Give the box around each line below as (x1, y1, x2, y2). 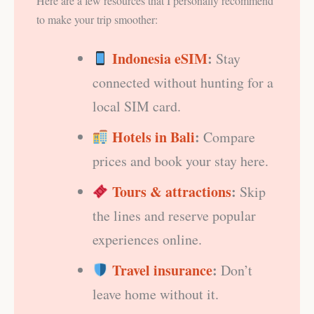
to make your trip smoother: (36, 12, 158, 27)
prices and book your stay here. (93, 151, 268, 170)
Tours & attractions (111, 181, 231, 202)
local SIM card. (93, 96, 181, 116)
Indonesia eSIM (111, 48, 207, 69)
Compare (199, 127, 255, 146)
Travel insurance (111, 259, 212, 280)
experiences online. (93, 229, 202, 249)
